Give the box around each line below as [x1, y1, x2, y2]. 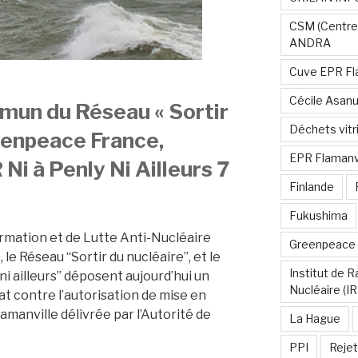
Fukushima [288, 209, 348, 223]
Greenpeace [288, 237, 356, 252]
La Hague [288, 312, 340, 326]
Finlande [288, 180, 334, 194]
